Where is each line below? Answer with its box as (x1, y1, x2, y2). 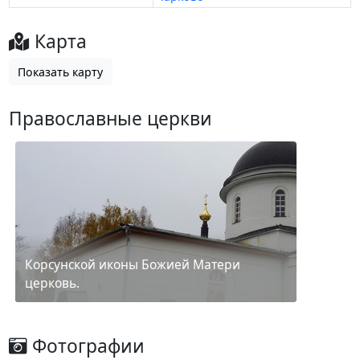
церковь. (24, 274, 80, 292)
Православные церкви (8, 106, 212, 132)
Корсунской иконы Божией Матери (24, 256, 240, 274)
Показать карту (18, 63, 104, 80)
